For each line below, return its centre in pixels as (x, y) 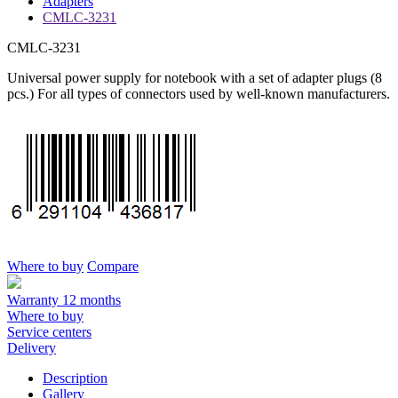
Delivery (32, 348)
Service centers (49, 332)
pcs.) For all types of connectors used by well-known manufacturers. (199, 94)
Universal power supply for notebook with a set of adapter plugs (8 (195, 78)
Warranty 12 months (64, 300)
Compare (113, 267)
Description (75, 378)
